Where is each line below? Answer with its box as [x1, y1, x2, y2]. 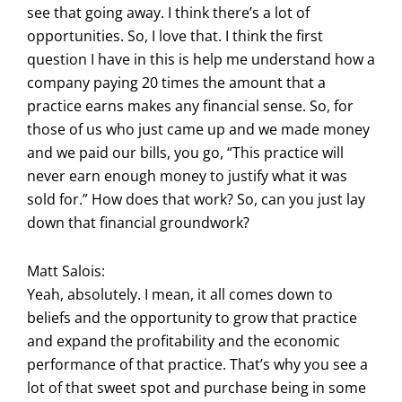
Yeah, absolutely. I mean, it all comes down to [27, 284, 333, 304]
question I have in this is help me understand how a [27, 48, 375, 69]
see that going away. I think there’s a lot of [27, 2, 310, 22]
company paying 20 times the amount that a [27, 72, 326, 92]
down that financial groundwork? [27, 212, 249, 232]
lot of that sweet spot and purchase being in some [27, 377, 366, 398]
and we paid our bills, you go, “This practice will [27, 142, 344, 162]
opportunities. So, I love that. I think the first [27, 25, 323, 46]
